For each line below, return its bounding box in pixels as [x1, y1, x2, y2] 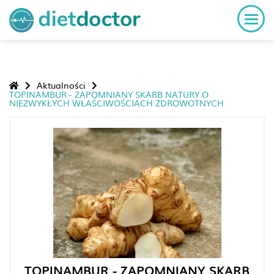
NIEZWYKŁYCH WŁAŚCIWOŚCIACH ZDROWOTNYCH [9, 97, 224, 109]
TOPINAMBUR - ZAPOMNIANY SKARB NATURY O [9, 88, 209, 100]
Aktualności [37, 79, 86, 91]
